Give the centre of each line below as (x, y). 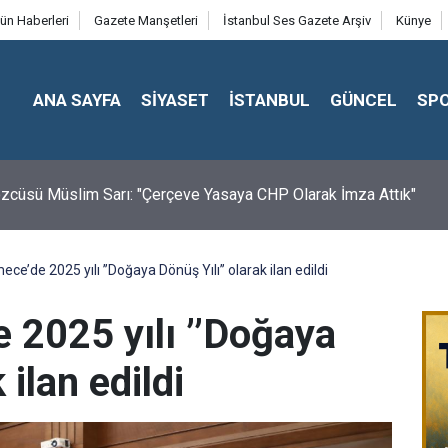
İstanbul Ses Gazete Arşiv (296, 20)
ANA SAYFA (77, 99)
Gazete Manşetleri (145, 20)
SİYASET (175, 99)
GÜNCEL (364, 99)
